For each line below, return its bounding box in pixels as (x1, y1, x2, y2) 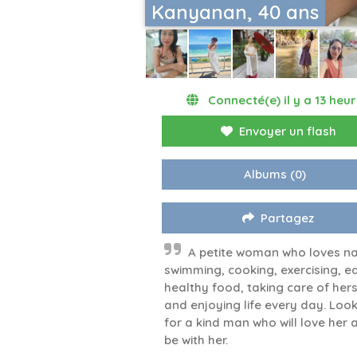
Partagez (261, 210, 315, 226)
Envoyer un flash (238, 124, 336, 139)
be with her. (164, 332, 228, 348)
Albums (244, 167, 288, 182)
